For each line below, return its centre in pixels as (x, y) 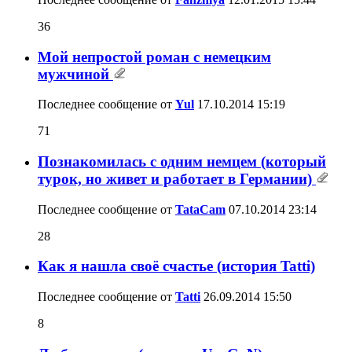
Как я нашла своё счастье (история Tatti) (176, 266)
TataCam (200, 209)
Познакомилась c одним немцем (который (182, 162)
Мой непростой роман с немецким (154, 57)
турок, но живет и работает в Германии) (177, 179)
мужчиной (75, 74)
